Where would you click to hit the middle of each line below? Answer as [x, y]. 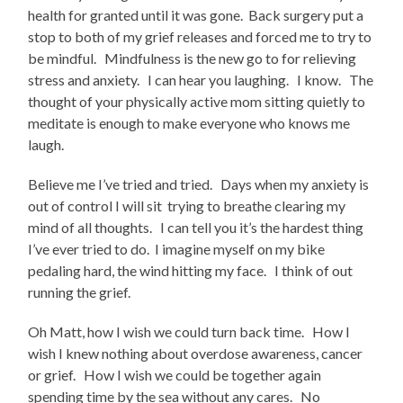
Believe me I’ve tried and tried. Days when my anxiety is [199, 184]
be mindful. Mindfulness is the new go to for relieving [193, 58]
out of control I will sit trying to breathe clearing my [187, 206]
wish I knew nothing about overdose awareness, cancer [196, 354]
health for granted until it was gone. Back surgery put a [196, 15]
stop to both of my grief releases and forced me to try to [200, 37]
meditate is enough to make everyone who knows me [189, 123]
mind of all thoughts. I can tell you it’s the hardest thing [196, 228]
